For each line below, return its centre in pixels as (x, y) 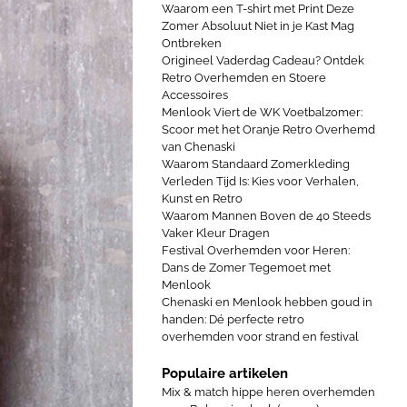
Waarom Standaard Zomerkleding (256, 164)
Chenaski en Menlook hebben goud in (267, 302)
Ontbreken (192, 43)
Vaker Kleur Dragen (216, 233)
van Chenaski (199, 147)
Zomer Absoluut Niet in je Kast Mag (258, 26)
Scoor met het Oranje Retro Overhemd (268, 129)
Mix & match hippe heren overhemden (268, 392)
